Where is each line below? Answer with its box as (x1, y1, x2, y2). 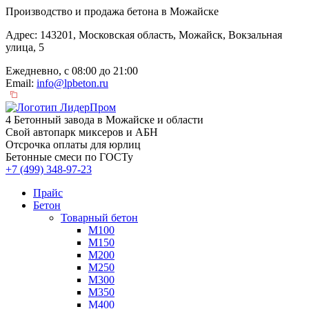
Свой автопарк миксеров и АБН (6, 126, 158, 138)
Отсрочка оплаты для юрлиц (6, 139, 141, 150)
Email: (6, 77, 37, 89)
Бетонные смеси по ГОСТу (6, 151, 133, 163)
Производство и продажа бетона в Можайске (6, 6, 219, 17)
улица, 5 (6, 41, 44, 53)
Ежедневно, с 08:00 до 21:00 (6, 65, 138, 77)
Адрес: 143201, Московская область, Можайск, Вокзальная (6, 29, 282, 41)
